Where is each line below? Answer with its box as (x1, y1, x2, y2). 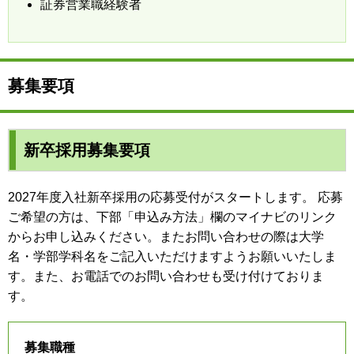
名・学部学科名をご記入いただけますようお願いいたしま (8, 249, 337, 263)
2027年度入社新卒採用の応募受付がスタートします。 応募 (8, 190, 343, 204)
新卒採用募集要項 (24, 141, 150, 159)
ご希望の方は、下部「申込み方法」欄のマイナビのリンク (8, 209, 337, 224)
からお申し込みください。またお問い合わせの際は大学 (8, 229, 324, 243)
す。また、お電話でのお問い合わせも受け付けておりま (8, 269, 324, 283)
